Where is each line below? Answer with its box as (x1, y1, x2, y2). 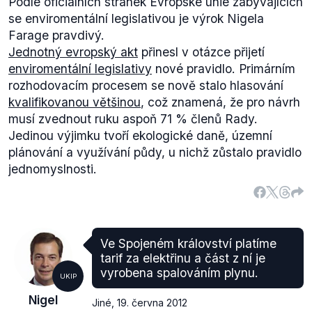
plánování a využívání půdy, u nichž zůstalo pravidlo (8, 145, 302, 159)
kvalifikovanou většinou (8, 95, 141, 109)
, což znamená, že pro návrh (141, 95, 300, 109)
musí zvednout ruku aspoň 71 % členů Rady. (8, 111, 258, 126)
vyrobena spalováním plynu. (100, 265, 258, 280)
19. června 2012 (117, 297, 187, 309)
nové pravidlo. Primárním (152, 61, 295, 76)
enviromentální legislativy (8, 61, 152, 76)
